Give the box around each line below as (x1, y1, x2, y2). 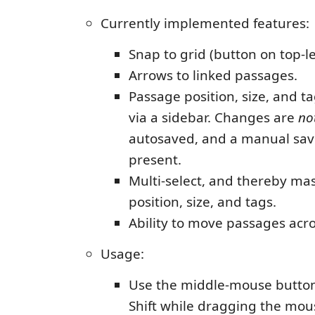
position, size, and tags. (129, 193, 276, 212)
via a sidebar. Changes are (129, 108, 298, 127)
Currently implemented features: (101, 14, 309, 33)
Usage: (101, 245, 144, 264)
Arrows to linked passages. (129, 66, 297, 85)
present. (129, 150, 181, 169)
